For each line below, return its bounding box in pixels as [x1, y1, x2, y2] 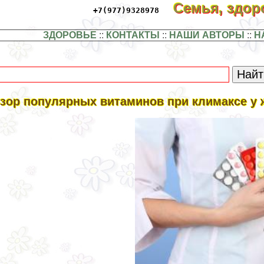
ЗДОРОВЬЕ [42, 30, 97, 41]
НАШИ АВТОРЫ [169, 30, 245, 41]
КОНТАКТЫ [105, 30, 160, 41]
